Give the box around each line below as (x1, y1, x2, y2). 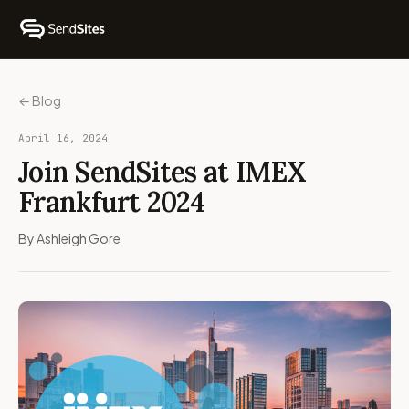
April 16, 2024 (18, 131, 108, 144)
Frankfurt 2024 (18, 184, 205, 219)
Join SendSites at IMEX (18, 154, 306, 189)
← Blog (18, 92, 61, 109)
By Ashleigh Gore (18, 230, 121, 246)
